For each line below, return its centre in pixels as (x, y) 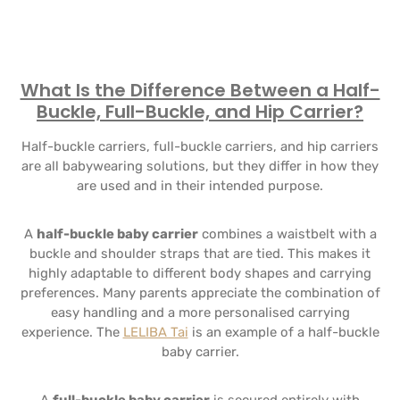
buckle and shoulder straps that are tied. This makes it (200, 254)
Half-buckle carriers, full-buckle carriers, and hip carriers (200, 146)
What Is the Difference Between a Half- (200, 90)
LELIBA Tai (155, 332)
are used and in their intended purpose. (200, 186)
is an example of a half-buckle (285, 332)
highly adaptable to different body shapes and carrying (200, 273)
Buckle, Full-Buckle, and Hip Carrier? (200, 112)
